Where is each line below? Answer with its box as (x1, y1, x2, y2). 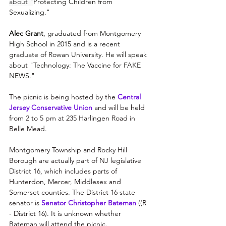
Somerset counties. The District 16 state (9, 188, 137, 197)
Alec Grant (9, 29, 43, 38)
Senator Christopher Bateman (41, 198, 136, 208)
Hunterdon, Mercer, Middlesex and (9, 177, 123, 187)
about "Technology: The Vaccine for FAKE (9, 61, 143, 70)
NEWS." (9, 71, 35, 81)
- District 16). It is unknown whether (9, 209, 123, 218)
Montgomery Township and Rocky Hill (9, 145, 129, 155)
